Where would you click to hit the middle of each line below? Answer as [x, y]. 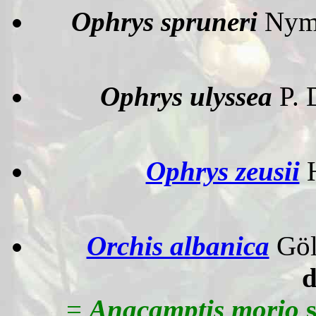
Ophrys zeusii [223, 171]
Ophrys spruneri [168, 22]
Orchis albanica [178, 246]
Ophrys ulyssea [190, 96]
